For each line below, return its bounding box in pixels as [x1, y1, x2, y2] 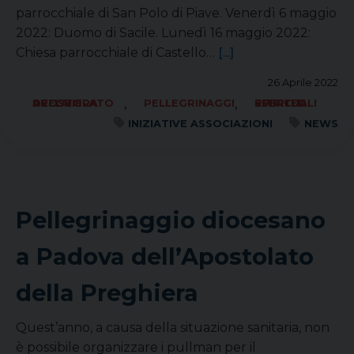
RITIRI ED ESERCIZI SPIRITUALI [254, 97, 318, 109]
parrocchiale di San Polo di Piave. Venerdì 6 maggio [16, 6, 337, 21]
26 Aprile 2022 [268, 77, 338, 88]
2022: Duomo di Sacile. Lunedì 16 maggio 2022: [16, 25, 311, 40]
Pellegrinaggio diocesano [16, 206, 326, 234]
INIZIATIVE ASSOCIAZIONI [128, 118, 273, 130]
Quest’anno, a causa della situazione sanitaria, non [16, 320, 330, 335]
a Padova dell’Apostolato [16, 243, 314, 270]
